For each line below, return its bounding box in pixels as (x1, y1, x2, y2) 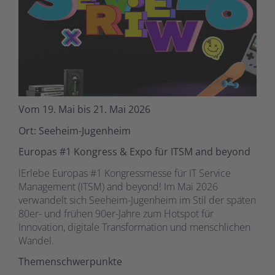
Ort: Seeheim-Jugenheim (18, 123, 131, 137)
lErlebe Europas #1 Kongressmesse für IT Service (18, 166, 231, 180)
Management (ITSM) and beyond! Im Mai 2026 (18, 179, 218, 193)
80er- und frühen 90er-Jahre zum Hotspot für (18, 206, 214, 220)
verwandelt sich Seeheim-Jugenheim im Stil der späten (18, 193, 256, 207)
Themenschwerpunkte (18, 255, 122, 269)
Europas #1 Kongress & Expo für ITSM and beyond (18, 145, 250, 159)
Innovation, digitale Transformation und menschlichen (18, 220, 250, 234)
